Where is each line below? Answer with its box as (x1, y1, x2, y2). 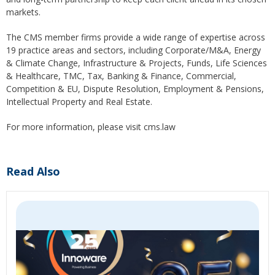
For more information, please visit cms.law (6, 121, 176, 133)
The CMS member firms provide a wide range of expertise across (6, 31, 265, 43)
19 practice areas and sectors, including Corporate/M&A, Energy (6, 44, 261, 56)
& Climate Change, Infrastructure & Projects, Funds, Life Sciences (6, 57, 267, 69)
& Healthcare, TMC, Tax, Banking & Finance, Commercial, (6, 70, 236, 82)
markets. (6, 6, 41, 18)
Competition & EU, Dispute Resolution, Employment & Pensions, (6, 83, 264, 95)
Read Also (6, 164, 60, 179)
